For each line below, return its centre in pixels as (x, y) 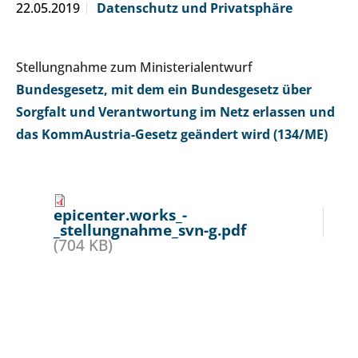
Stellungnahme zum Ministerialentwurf (134, 68)
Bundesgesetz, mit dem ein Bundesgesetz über (164, 90)
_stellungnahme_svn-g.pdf (150, 230)
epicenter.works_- (120, 215)
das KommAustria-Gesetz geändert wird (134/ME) (172, 135)
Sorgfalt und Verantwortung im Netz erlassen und (175, 112)
